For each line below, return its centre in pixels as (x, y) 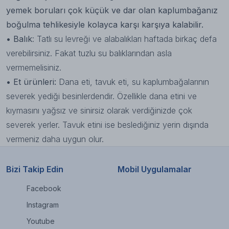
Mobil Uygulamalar (155, 169)
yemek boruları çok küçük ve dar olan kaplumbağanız (112, 10)
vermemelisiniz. (34, 67)
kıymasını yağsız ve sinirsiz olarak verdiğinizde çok (99, 110)
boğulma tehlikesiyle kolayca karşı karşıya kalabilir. (105, 25)
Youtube (41, 221)
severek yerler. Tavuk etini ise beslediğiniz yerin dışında (107, 125)
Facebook (44, 188)
